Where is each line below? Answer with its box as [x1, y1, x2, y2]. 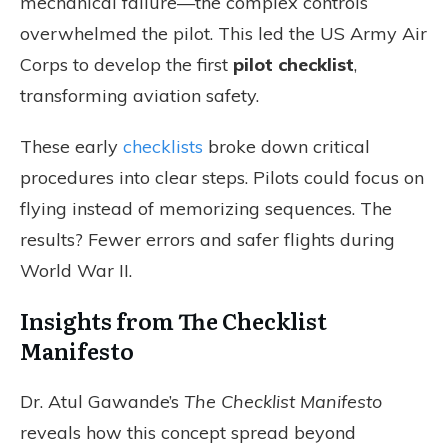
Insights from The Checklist [20, 304, 327, 337]
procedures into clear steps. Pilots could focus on [20, 166, 424, 189]
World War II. [20, 259, 132, 282]
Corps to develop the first [20, 53, 233, 76]
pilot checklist [233, 53, 354, 76]
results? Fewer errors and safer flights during [20, 228, 395, 251]
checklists [123, 135, 203, 158]
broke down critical [203, 135, 370, 158]
